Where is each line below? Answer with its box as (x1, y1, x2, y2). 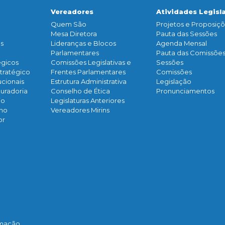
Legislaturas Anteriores (51, 96, 125, 105)
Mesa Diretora (51, 30, 97, 38)
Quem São (51, 20, 86, 29)
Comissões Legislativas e (51, 58, 131, 67)
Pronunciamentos (156, 87, 214, 95)
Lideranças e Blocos (51, 39, 116, 48)
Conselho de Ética (51, 87, 110, 95)
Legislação (156, 77, 191, 86)
